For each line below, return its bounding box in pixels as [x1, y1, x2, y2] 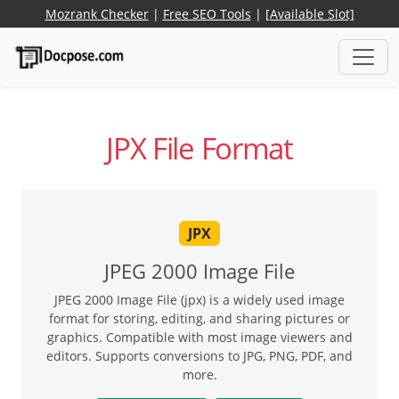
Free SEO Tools [162, 5, 251, 22]
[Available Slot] [265, 5, 354, 22]
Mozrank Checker [45, 5, 149, 22]
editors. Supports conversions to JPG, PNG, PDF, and [46, 346, 353, 364]
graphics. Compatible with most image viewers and [46, 328, 353, 346]
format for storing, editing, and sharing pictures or [49, 309, 350, 327]
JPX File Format [106, 128, 293, 169]
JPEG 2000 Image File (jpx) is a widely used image [54, 290, 345, 308]
